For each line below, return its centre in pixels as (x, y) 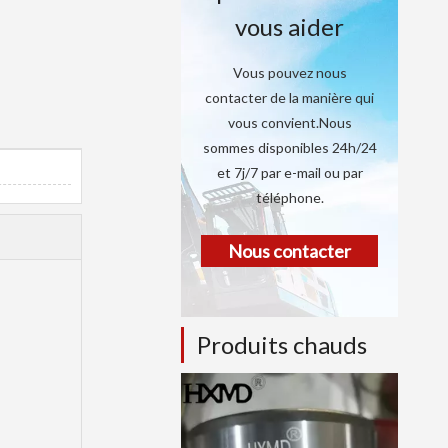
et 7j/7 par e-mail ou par (289, 172)
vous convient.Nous (289, 122)
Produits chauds (282, 344)
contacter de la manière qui (289, 97)
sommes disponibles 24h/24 (289, 147)
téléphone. (289, 197)
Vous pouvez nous (289, 72)
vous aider (289, 26)
